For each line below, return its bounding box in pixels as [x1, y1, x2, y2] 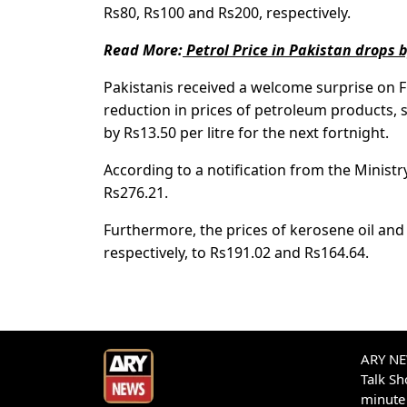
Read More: [104, 40, 183, 61]
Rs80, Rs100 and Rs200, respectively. [104, 3, 351, 24]
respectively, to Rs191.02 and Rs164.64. [104, 243, 369, 263]
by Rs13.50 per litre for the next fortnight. [104, 123, 389, 144]
